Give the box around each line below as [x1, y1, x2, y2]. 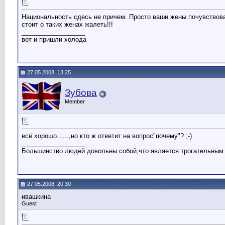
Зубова [65, 87, 97, 98]
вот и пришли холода [22, 36, 86, 44]
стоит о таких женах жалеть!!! [22, 21, 113, 29]
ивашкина [22, 193, 51, 200]
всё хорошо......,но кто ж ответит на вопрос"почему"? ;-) [22, 132, 192, 140]
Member [65, 98, 85, 104]
